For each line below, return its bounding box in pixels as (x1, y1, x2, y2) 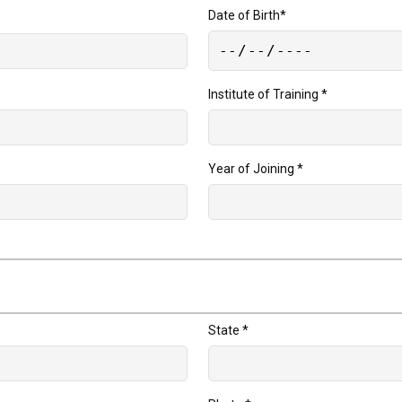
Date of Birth (208, 8, 281, 22)
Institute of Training (208, 87, 322, 102)
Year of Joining (208, 162, 298, 177)
